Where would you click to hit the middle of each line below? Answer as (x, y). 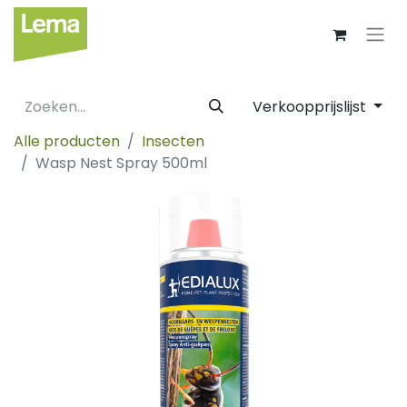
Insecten (173, 141)
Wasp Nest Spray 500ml (121, 163)
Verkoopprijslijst (312, 107)
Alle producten (67, 141)
